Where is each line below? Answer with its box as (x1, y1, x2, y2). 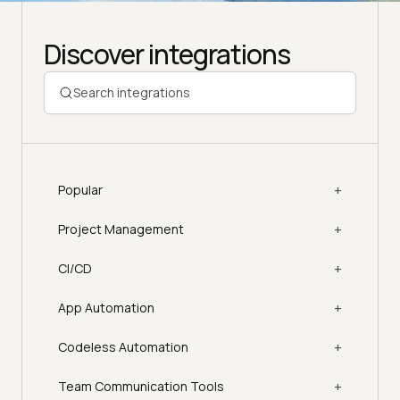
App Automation (58, 299, 154, 317)
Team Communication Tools (58, 378, 224, 396)
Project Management (58, 221, 184, 238)
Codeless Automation (58, 338, 188, 356)
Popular (58, 181, 103, 199)
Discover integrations (44, 36, 290, 73)
